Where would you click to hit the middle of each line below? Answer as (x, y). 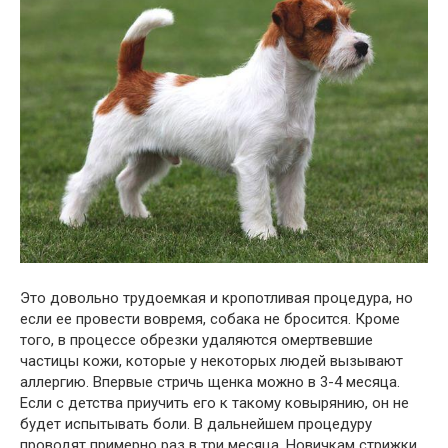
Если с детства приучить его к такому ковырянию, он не (214, 403)
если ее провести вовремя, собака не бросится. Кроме (210, 319)
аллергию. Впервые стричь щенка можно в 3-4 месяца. (210, 382)
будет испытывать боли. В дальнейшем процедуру (196, 424)
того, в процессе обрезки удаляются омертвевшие (196, 340)
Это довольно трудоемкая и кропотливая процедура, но (216, 298)
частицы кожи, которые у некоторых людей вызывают (211, 361)
